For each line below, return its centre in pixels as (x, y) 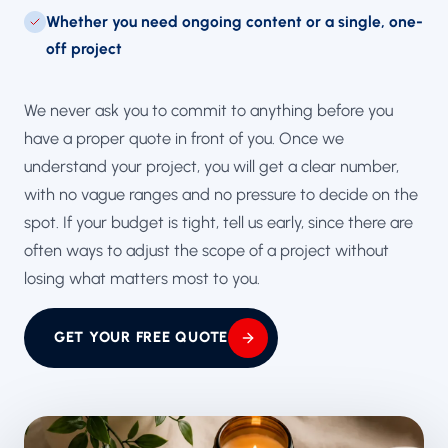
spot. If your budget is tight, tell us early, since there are (218, 221)
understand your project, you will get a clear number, (211, 165)
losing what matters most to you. (142, 277)
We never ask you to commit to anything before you (208, 109)
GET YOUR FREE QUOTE (141, 337)
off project (84, 48)
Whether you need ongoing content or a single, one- (234, 21)
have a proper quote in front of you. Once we (184, 137)
